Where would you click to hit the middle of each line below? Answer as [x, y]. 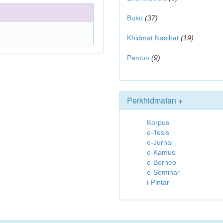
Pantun [138, 58]
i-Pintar [158, 182]
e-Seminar [163, 172]
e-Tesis [158, 132]
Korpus [158, 122]
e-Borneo [162, 162]
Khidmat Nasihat [153, 38]
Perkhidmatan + [155, 100]
